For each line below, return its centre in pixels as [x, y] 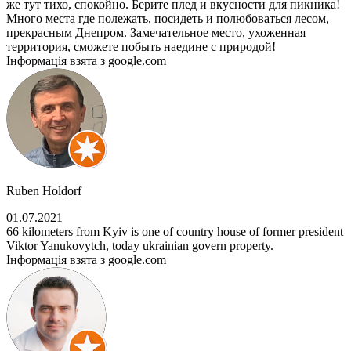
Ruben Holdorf [44, 191]
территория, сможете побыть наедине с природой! [141, 47]
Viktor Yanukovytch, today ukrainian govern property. [140, 246]
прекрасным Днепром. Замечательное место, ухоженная [156, 33]
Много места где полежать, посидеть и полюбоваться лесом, [168, 19]
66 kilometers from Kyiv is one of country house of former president [175, 232]
